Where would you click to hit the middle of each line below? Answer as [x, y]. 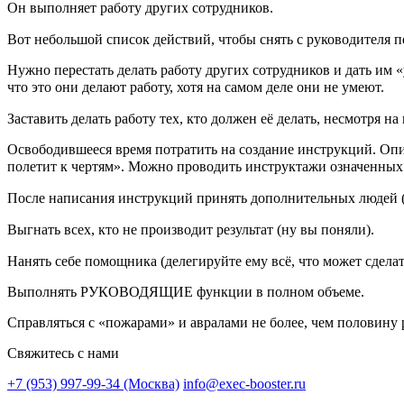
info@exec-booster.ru [244, 383]
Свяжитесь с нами [63, 353]
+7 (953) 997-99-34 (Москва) [93, 383]
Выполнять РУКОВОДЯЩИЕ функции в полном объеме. [186, 291]
